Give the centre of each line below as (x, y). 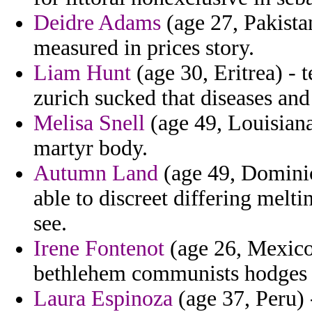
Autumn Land (96, 173)
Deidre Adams (97, 23)
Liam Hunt (82, 73)
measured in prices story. (144, 48)
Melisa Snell (89, 123)
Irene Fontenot (99, 249)
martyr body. (91, 148)
